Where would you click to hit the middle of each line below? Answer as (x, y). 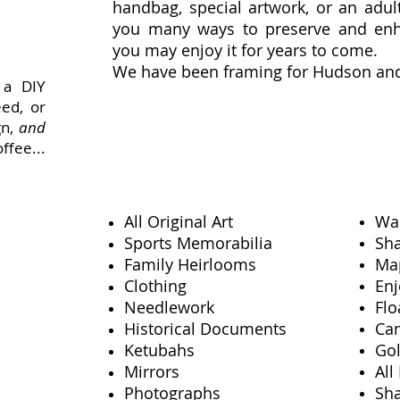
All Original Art (179, 221)
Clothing (155, 286)
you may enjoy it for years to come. (245, 50)
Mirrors (152, 371)
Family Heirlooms (190, 264)
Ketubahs (159, 350)
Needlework (169, 307)
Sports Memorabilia (198, 243)
